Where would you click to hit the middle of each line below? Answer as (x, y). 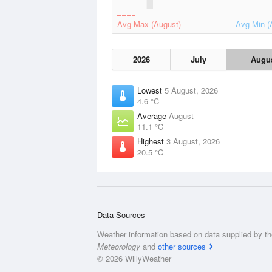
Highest (152, 141)
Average (153, 116)
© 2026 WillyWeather (134, 258)
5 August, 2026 (191, 90)
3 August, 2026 (193, 141)
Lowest (151, 90)
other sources (182, 246)
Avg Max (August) (149, 24)
